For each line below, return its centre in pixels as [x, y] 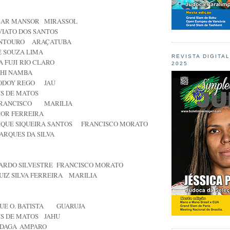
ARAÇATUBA [52, 42]
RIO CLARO [37, 62]
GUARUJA [71, 206]
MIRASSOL [61, 21]
